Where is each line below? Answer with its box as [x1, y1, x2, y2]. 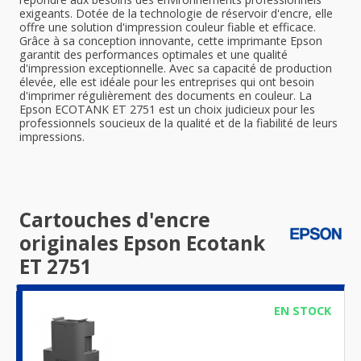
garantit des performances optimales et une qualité [19, 47, 288, 62]
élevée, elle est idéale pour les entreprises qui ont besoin [19, 74, 314, 89]
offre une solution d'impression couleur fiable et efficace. [19, 19, 316, 35]
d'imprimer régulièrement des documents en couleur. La [19, 88, 312, 103]
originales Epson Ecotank [19, 230, 265, 256]
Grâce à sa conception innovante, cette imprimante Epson [19, 33, 322, 48]
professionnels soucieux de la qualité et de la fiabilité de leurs [19, 115, 338, 131]
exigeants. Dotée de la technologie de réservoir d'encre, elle [19, 6, 333, 21]
